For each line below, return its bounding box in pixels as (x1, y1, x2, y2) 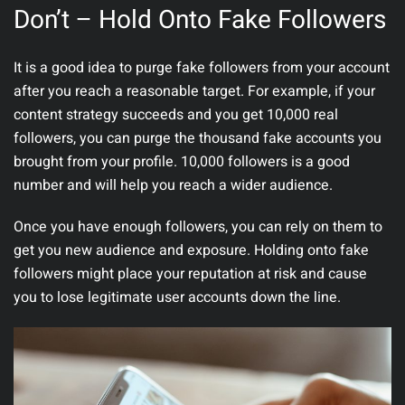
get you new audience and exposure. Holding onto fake (14, 240, 369, 262)
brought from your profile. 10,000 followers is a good (14, 151, 350, 174)
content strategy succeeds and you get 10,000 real (14, 104, 338, 127)
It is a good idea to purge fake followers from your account (14, 57, 390, 80)
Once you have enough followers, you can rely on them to (14, 216, 382, 239)
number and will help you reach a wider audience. (14, 174, 333, 197)
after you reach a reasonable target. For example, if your (14, 80, 375, 103)
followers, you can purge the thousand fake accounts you (14, 127, 381, 150)
